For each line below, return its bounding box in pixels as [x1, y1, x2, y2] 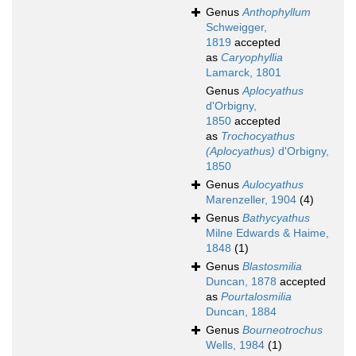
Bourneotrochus [242, 323, 323, 337]
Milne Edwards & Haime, [206, 226, 329, 240]
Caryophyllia [221, 51, 283, 64]
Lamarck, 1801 [206, 66, 281, 79]
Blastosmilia [242, 260, 302, 273]
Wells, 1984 [206, 339, 265, 352]
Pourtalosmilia [221, 290, 292, 304]
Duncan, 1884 [206, 305, 277, 319]
